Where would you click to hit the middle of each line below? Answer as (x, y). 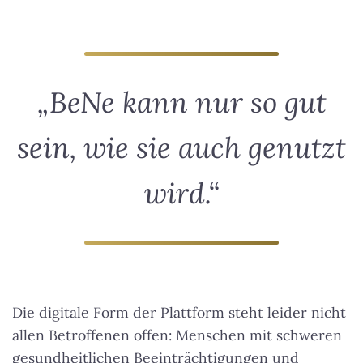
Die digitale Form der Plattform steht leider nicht (179, 313)
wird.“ (181, 194)
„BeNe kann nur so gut (181, 103)
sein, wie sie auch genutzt (181, 148)
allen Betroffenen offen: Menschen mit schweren (177, 335)
